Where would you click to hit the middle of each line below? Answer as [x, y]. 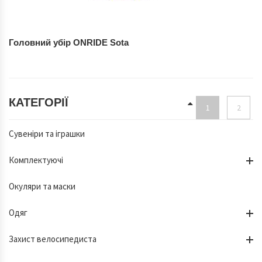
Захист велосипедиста [53, 239]
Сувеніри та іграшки [47, 134]
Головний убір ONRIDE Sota [69, 42]
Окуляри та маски [42, 186]
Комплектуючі [36, 160]
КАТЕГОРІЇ [39, 102]
